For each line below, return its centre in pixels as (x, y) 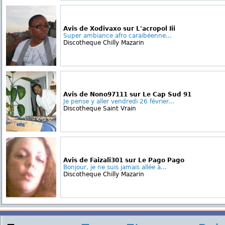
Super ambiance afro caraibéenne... (118, 36)
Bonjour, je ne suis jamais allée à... (115, 167)
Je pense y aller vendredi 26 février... (119, 101)
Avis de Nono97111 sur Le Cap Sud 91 (127, 94)
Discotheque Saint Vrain (100, 108)
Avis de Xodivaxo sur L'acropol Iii (119, 29)
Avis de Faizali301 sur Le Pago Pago (124, 160)
